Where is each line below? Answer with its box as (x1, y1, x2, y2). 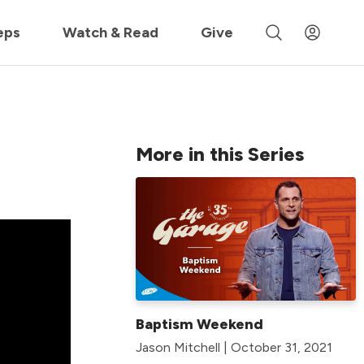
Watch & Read (63, 23, 159, 41)
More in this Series (136, 141, 304, 166)
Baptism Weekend (136, 315, 263, 334)
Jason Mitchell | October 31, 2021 (136, 340, 332, 356)
